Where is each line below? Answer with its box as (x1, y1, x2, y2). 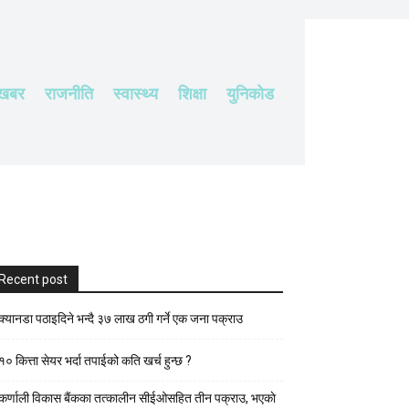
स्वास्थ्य (113, 81, 158, 103)
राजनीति (45, 81, 93, 103)
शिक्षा (178, 81, 206, 103)
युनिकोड (226, 81, 274, 103)
